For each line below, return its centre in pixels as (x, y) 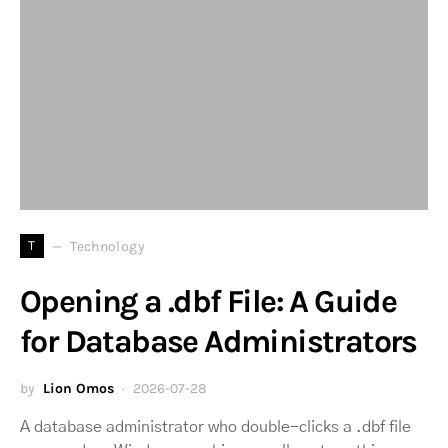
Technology (107, 246)
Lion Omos (78, 389)
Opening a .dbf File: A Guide (208, 302)
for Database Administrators (218, 342)
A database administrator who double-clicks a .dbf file (215, 427)
